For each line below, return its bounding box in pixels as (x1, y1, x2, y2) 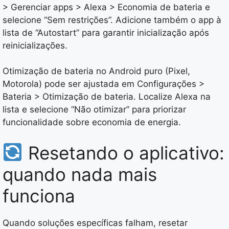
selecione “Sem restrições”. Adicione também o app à (3, 14, 221, 25)
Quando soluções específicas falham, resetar (3, 217, 188, 228)
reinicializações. (3, 40, 67, 51)
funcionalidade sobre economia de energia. (3, 117, 181, 128)
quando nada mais (3, 163, 157, 185)
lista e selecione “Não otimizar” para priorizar (3, 104, 186, 115)
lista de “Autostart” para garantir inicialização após (3, 27, 209, 38)
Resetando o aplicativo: (22, 142, 224, 164)
